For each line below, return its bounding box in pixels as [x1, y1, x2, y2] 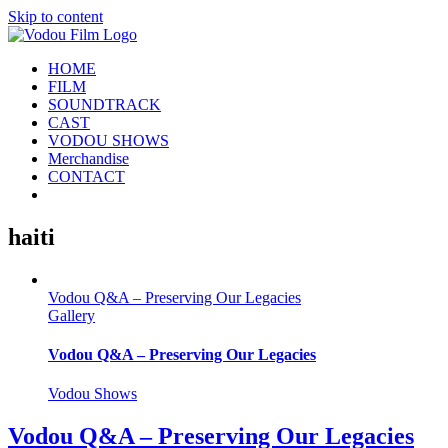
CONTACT [48, 168, 125, 185]
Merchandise [48, 150, 129, 167]
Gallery [48, 306, 95, 324]
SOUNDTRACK [48, 96, 161, 113]
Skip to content [8, 8, 103, 25]
